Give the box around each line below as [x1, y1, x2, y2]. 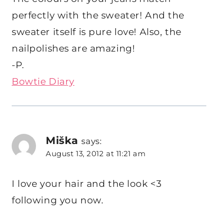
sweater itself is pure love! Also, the [12, 26, 182, 37]
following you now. [12, 195, 104, 206]
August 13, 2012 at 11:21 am [46, 148, 146, 158]
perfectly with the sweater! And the [12, 9, 184, 21]
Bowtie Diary [12, 75, 74, 87]
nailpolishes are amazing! [12, 42, 135, 54]
